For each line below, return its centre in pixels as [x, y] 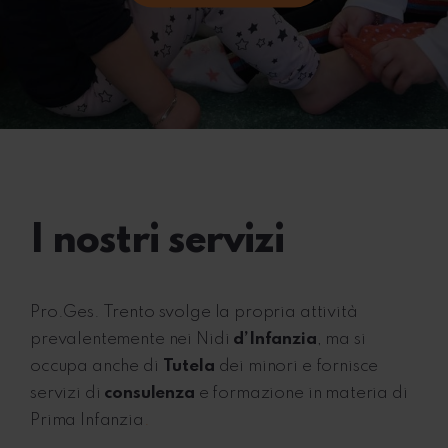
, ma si [341, 340]
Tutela [188, 367]
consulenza [149, 394]
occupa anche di [96, 367]
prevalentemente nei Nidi [132, 340]
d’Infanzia [275, 340]
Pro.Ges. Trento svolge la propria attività [194, 313]
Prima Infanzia [87, 421]
